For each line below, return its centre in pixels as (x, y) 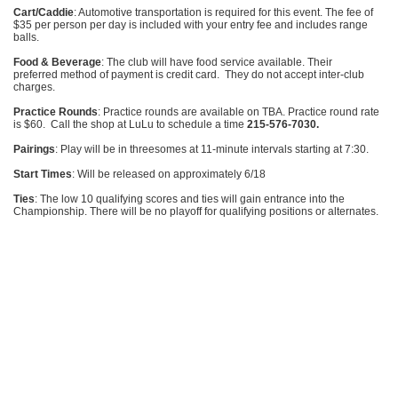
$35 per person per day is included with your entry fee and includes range (191, 25)
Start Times (43, 174)
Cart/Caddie (44, 12)
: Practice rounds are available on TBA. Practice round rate (239, 112)
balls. (26, 37)
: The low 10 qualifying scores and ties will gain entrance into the (190, 199)
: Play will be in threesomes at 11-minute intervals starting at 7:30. (213, 149)
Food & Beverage (57, 62)
